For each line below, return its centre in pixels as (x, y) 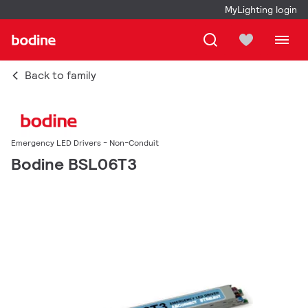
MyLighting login (261, 10)
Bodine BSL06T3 (74, 164)
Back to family (60, 75)
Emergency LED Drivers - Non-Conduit (85, 143)
